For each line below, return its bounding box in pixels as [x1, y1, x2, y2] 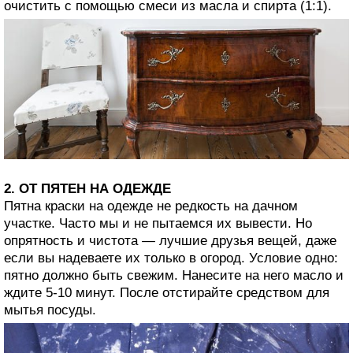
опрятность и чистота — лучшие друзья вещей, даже [4, 232, 336, 248]
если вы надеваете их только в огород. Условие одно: [4, 250, 338, 266]
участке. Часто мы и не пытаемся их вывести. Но [4, 215, 312, 231]
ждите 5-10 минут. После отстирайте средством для [4, 284, 329, 300]
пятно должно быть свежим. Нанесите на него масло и [4, 267, 344, 283]
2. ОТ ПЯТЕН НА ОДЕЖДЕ [4, 180, 171, 196]
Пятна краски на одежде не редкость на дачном [4, 198, 298, 214]
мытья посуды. [4, 302, 96, 318]
